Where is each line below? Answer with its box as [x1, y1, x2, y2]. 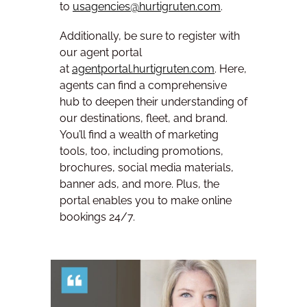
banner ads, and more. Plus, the [60, 177, 219, 191]
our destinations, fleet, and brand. [60, 111, 228, 125]
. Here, [214, 62, 247, 75]
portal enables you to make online [60, 193, 232, 207]
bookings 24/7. [60, 210, 135, 223]
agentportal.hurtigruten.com [72, 62, 214, 75]
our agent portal [60, 45, 142, 59]
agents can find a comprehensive [60, 78, 227, 92]
